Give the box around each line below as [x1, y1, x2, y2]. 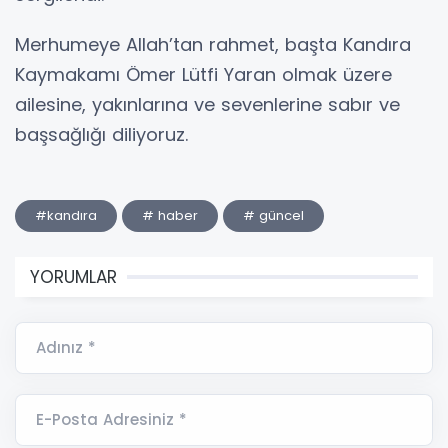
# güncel [243, 206, 304, 226]
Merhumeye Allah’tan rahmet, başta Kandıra [15, 32, 411, 58]
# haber [142, 206, 198, 226]
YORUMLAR [30, 265, 117, 290]
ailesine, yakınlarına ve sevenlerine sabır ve [15, 92, 400, 118]
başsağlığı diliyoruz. [15, 122, 188, 148]
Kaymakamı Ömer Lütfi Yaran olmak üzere [15, 62, 392, 88]
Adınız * [36, 337, 96, 359]
